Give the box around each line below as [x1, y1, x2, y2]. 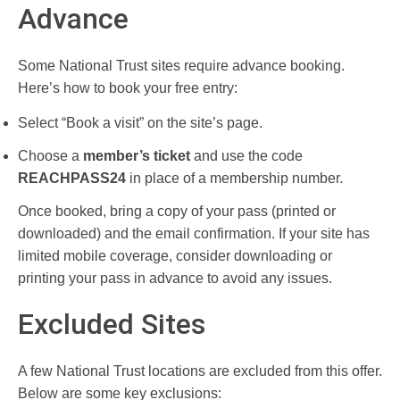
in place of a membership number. [126, 171, 343, 187]
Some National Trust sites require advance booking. [18, 58, 345, 73]
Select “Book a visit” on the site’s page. [18, 115, 262, 131]
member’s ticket [83, 148, 190, 164]
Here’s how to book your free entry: [18, 80, 237, 96]
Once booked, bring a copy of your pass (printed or [18, 204, 336, 220]
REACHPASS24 [18, 171, 126, 187]
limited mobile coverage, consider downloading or [18, 248, 332, 264]
